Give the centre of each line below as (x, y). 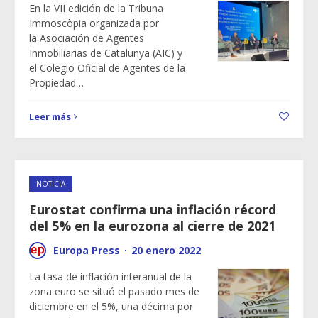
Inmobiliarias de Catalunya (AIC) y (106, 53)
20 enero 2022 (166, 250)
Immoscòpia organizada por (94, 23)
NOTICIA (51, 184)
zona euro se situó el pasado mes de (114, 291)
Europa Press (87, 250)
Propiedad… (56, 83)
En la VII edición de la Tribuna (96, 8)
